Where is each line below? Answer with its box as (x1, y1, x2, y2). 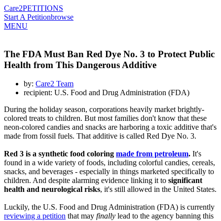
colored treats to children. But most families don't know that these (4, 114, 207, 123)
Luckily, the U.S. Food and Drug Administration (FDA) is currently (4, 203, 215, 212)
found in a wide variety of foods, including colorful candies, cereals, (4, 158, 215, 167)
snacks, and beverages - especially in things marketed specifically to (4, 167, 214, 176)
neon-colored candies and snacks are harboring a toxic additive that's (4, 123, 217, 132)
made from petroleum (116, 149, 188, 158)
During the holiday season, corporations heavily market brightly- (4, 105, 204, 114)
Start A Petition (4, 13, 51, 21)
